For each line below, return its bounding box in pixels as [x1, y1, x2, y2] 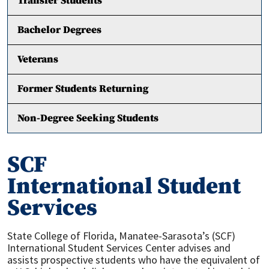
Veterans [17, 53, 58, 66]
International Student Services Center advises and [7, 241, 231, 255]
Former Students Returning [17, 82, 148, 95]
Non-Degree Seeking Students [17, 112, 159, 125]
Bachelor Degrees [17, 23, 101, 37]
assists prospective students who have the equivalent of [7, 253, 260, 267]
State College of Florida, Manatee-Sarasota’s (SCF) [7, 229, 235, 243]
